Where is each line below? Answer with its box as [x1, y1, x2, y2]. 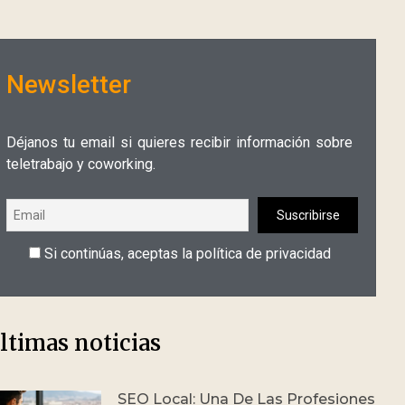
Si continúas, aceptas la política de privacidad [40, 244, 331, 262]
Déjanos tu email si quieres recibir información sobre [6, 134, 353, 151]
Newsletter [6, 70, 131, 99]
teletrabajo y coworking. [6, 155, 155, 173]
